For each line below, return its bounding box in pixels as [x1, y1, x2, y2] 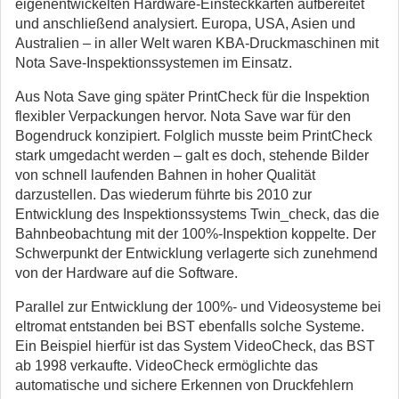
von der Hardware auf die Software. [15, 265, 238, 281]
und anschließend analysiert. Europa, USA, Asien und [15, 16, 355, 31]
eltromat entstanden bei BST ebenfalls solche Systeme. [15, 319, 364, 334]
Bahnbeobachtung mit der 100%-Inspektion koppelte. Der [15, 226, 376, 241]
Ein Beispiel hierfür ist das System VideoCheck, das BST [15, 338, 375, 354]
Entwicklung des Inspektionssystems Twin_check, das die [15, 207, 379, 222]
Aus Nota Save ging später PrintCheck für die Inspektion [15, 89, 370, 104]
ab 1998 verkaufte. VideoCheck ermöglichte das [15, 358, 318, 373]
